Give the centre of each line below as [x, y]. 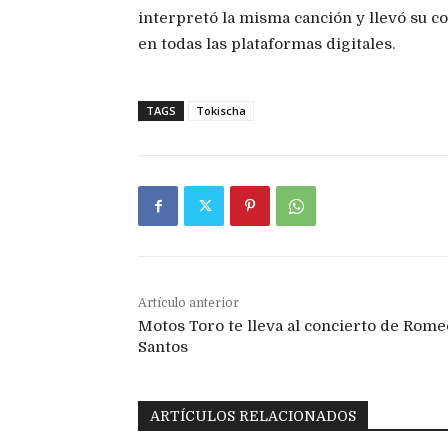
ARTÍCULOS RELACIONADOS [253, 416]
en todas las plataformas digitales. [266, 44]
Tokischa [221, 111]
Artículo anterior [188, 303]
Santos [163, 347]
